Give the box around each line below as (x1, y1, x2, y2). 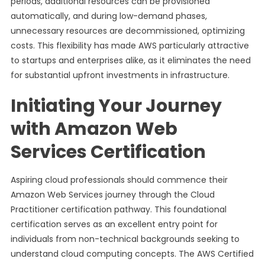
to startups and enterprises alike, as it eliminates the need (10, 54, 251, 66)
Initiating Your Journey (10, 93, 222, 118)
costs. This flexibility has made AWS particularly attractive (10, 40, 249, 51)
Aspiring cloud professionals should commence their (10, 174, 228, 186)
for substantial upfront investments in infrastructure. (10, 69, 230, 81)
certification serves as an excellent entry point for (10, 218, 218, 230)
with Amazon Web (10, 117, 177, 141)
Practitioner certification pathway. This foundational (10, 203, 227, 215)
